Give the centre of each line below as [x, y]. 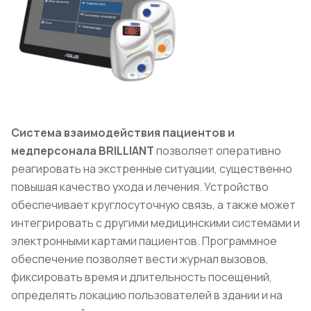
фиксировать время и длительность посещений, [142, 277]
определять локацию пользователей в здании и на [147, 295]
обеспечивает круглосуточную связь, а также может [153, 204]
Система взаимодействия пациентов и [123, 132]
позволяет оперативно [218, 150]
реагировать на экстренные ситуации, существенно [152, 168]
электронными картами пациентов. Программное [144, 241]
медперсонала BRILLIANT [83, 150]
